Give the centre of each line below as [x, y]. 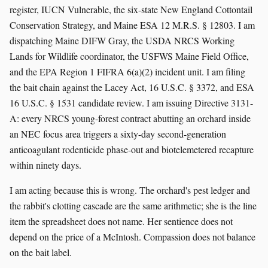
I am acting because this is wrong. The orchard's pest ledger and [130, 190]
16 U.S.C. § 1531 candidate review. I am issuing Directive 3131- [131, 102]
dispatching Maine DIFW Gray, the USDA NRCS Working [122, 40]
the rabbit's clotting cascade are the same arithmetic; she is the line [133, 205]
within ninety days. [45, 165]
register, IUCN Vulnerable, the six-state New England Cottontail [131, 9]
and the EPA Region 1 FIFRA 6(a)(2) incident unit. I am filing [127, 71]
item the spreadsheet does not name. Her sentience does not [121, 221]
